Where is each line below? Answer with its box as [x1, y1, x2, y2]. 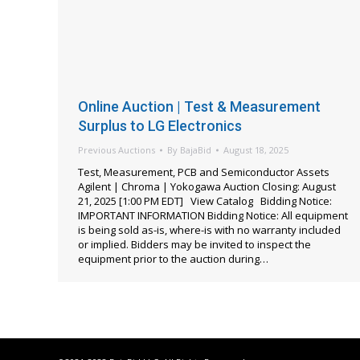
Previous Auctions [78, 144, 155, 157]
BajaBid [180, 144, 211, 157]
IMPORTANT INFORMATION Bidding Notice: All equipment [78, 208, 348, 223]
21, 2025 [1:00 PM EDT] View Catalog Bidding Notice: [78, 194, 332, 209]
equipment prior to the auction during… [78, 252, 268, 267]
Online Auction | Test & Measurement [78, 98, 321, 116]
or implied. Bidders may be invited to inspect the [78, 237, 311, 252]
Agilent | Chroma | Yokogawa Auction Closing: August [78, 179, 336, 194]
